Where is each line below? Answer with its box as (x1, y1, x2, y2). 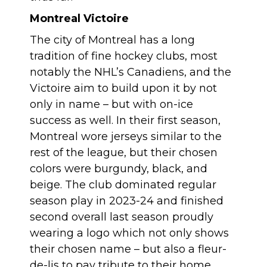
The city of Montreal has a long (30, 33, 195, 46)
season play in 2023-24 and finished (30, 194, 223, 207)
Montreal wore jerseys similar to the (30, 130, 222, 143)
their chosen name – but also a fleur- (30, 243, 226, 256)
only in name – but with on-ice (30, 98, 193, 111)
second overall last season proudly (30, 210, 213, 223)
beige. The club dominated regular (30, 178, 216, 191)
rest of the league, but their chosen (30, 146, 218, 159)
